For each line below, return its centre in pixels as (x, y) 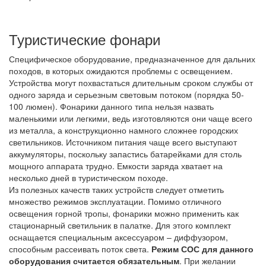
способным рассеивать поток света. (80, 248)
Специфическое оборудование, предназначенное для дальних (132, 58)
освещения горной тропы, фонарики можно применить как (124, 213)
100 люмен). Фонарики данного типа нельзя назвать (111, 106)
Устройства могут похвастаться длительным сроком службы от (131, 82)
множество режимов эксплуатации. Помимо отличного (115, 201)
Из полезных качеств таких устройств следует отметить (116, 189)
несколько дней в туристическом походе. (88, 177)
